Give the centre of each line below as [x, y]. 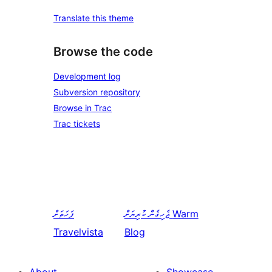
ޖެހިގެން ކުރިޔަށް [147, 214]
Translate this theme [93, 18]
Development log [87, 76]
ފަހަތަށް [64, 214]
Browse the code [103, 51]
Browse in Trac [83, 108]
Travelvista [78, 232]
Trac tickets [77, 124]
